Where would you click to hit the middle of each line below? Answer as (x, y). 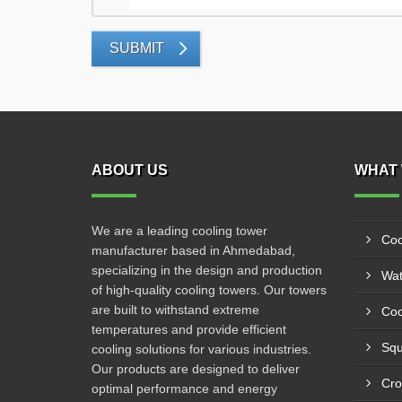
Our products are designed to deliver (196, 369)
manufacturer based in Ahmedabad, (193, 250)
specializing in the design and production (207, 270)
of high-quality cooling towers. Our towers (209, 290)
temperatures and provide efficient (189, 329)
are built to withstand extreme (175, 310)
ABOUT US (130, 170)
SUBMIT (137, 48)
